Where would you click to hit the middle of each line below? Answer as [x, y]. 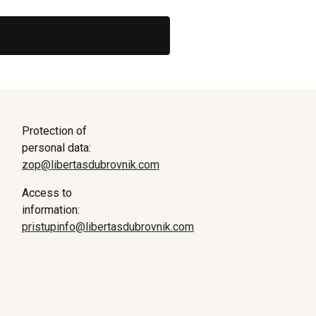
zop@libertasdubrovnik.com [90, 164]
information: [50, 209]
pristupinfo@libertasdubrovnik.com [108, 226]
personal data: [56, 147]
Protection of [54, 130]
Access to [47, 193]
